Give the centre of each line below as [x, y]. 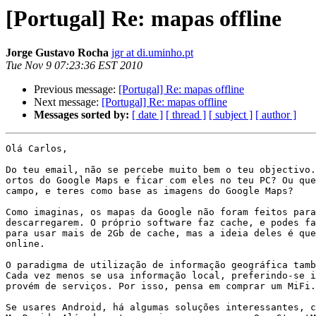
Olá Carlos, [37, 149]
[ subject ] [231, 115]
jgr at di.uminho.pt [152, 53]
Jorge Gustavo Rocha [57, 53]
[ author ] [276, 115]
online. [25, 244]
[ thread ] [186, 115]
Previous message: [76, 90]
